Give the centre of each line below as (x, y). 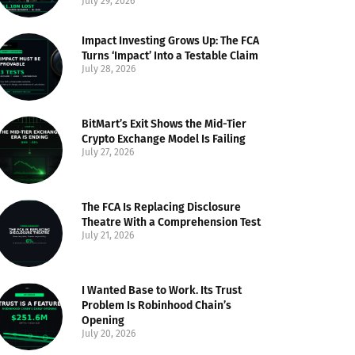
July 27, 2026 (108, 152)
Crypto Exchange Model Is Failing (164, 139)
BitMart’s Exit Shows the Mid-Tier (164, 124)
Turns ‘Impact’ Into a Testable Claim (170, 55)
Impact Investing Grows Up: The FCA (171, 40)
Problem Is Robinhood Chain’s (157, 306)
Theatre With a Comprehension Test (172, 222)
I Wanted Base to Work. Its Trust (162, 291)
